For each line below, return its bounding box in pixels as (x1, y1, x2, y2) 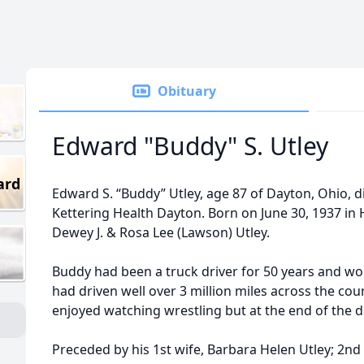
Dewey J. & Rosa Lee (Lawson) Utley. (52, 223, 270, 241)
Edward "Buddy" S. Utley (52, 129, 328, 162)
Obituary (158, 82, 216, 100)
